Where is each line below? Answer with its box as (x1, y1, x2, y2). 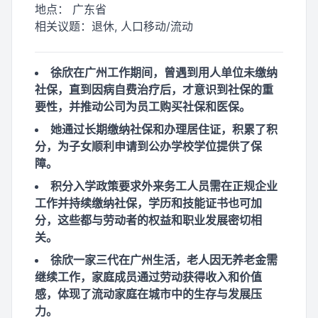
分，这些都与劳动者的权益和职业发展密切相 (35, 213, 262, 227)
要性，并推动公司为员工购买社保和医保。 (35, 99, 251, 114)
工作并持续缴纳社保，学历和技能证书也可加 (35, 196, 262, 210)
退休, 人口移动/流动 (92, 19, 193, 33)
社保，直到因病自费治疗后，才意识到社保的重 (35, 82, 273, 97)
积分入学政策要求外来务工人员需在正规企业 (50, 179, 278, 193)
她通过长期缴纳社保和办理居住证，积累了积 (50, 122, 278, 136)
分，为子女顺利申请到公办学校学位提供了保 (35, 139, 262, 153)
